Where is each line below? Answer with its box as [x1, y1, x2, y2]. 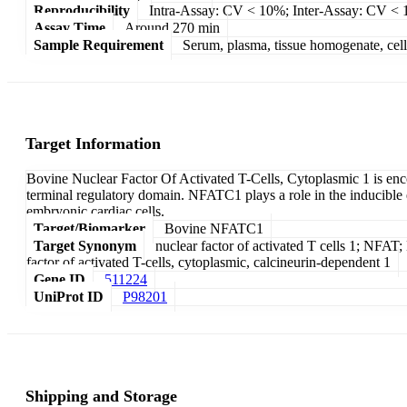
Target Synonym [34, 238, 136, 254]
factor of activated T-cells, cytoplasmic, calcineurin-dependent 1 [26, 254, 391, 271]
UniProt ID [34, 289, 104, 305]
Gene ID [34, 272, 85, 288]
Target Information [25, 134, 161, 154]
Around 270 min [124, 19, 220, 35]
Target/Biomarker [34, 221, 145, 237]
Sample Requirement [34, 36, 164, 53]
